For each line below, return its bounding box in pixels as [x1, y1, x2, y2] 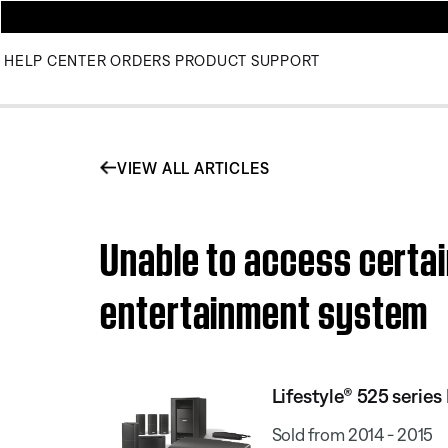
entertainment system [100, 279, 429, 335]
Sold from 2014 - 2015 [271, 423, 434, 445]
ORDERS [110, 52, 171, 69]
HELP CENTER [4, 52, 107, 69]
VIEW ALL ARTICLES [116, 158, 270, 177]
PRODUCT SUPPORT [174, 52, 320, 69]
